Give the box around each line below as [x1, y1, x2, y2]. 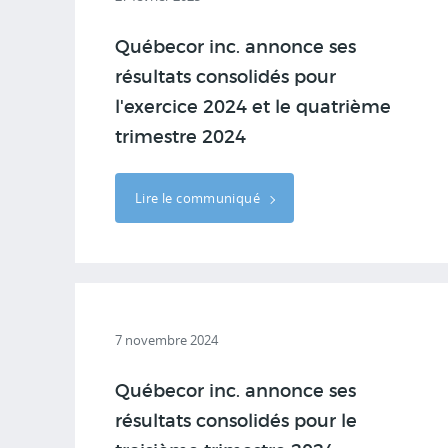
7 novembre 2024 [115, 331, 218, 349]
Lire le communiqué [135, 189, 264, 207]
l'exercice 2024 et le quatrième [115, 99, 391, 117]
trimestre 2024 [115, 129, 246, 147]
